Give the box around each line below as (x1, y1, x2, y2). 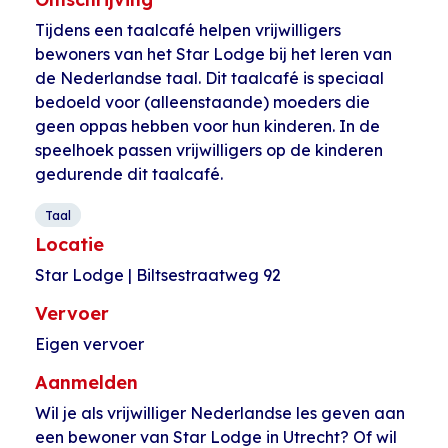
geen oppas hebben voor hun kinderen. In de (35, 116, 380, 136)
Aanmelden (35, 371, 138, 394)
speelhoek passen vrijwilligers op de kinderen (35, 140, 383, 160)
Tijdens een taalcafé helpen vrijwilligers (35, 20, 341, 40)
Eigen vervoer (35, 334, 144, 354)
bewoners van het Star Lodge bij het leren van (35, 44, 392, 64)
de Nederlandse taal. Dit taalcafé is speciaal (35, 68, 384, 88)
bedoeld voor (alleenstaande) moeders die (35, 92, 370, 112)
